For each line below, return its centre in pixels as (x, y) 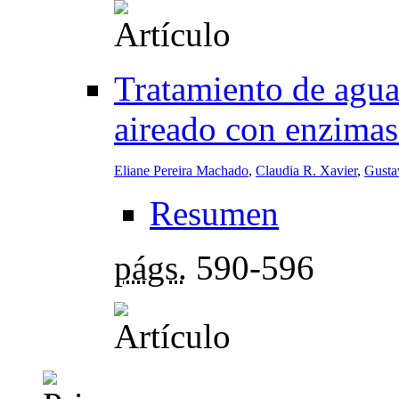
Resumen (214, 213)
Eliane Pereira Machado (181, 170)
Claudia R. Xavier (306, 170)
